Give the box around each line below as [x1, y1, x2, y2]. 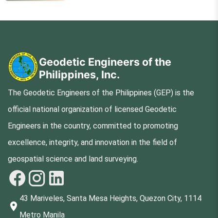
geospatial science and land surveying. [8, 154, 138, 163]
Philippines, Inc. [39, 68, 120, 81]
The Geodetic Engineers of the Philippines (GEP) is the [8, 88, 194, 97]
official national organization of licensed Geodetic [8, 104, 177, 114]
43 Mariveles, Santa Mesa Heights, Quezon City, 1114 [19, 193, 201, 203]
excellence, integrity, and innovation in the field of [8, 137, 177, 147]
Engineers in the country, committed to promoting [8, 121, 178, 130]
